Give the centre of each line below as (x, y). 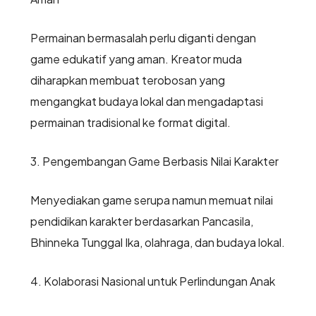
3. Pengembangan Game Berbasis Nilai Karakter (154, 162)
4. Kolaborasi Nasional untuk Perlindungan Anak (152, 281)
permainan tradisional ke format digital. (130, 123)
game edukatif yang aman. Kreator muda (136, 59)
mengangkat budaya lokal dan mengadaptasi (146, 102)
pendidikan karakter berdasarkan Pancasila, (141, 221)
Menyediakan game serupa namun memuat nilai (151, 200)
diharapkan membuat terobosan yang (127, 80)
